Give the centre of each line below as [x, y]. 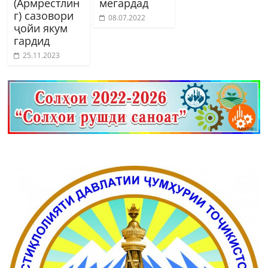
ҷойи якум [41, 28]
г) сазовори [44, 15]
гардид [32, 40]
